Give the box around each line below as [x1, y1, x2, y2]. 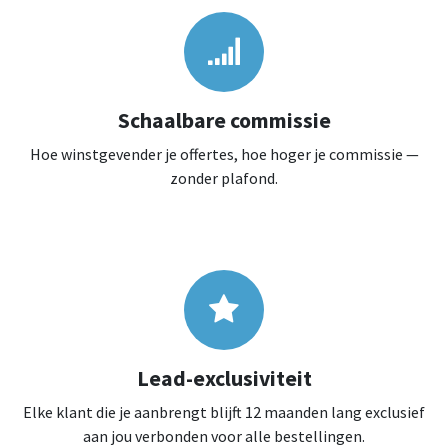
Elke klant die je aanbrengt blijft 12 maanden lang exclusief [23, 401, 425, 422]
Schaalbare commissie [117, 106, 331, 134]
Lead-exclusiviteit [136, 364, 312, 392]
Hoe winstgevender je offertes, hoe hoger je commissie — [29, 143, 419, 164]
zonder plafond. [170, 167, 278, 188]
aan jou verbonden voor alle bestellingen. [83, 425, 365, 446]
